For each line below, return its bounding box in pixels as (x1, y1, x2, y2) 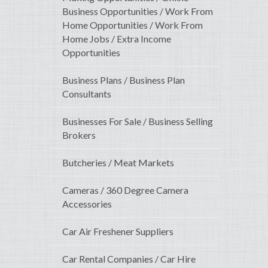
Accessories (62, 198, 112, 210)
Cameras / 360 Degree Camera (62, 184, 188, 196)
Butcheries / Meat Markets (62, 157, 174, 169)
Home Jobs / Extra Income (62, 33, 171, 45)
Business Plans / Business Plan (62, 74, 185, 86)
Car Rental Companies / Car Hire (62, 253, 196, 265)
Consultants (62, 88, 111, 100)
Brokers (62, 129, 96, 141)
